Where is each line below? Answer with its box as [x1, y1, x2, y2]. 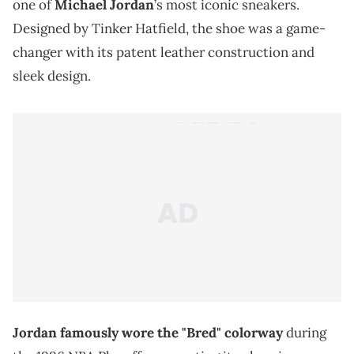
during [283, 323, 326, 341]
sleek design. [13, 67, 91, 85]
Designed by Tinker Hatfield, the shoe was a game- [13, 20, 326, 37]
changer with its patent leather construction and [13, 43, 314, 61]
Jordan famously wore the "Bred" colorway [13, 323, 283, 341]
